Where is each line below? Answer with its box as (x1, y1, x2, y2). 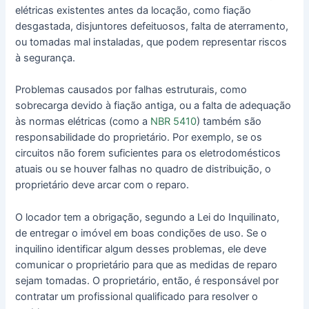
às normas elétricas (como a (15, 115, 151, 128)
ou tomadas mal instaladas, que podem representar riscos (15, 36, 288, 49)
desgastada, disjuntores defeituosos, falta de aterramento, (15, 20, 289, 33)
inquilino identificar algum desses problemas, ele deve (15, 242, 267, 255)
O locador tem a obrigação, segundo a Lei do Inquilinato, (15, 210, 280, 223)
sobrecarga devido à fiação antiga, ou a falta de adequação (15, 99, 292, 112)
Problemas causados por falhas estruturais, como (15, 83, 248, 97)
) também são (197, 115, 262, 128)
